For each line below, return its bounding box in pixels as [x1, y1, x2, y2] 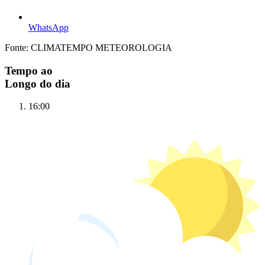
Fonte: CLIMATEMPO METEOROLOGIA [5, 43, 172, 53]
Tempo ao [5, 64, 53, 77]
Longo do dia [5, 77, 70, 90]
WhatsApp [28, 22, 69, 33]
